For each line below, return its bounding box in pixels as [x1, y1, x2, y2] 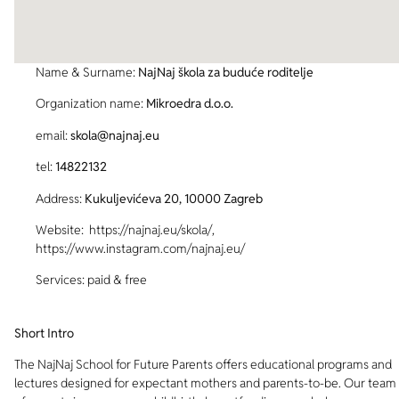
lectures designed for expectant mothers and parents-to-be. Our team [14, 375, 396, 392]
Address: [36, 190, 85, 207]
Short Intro [14, 324, 74, 341]
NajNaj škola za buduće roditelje [138, 64, 313, 81]
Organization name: [36, 95, 143, 112]
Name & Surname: [36, 64, 138, 81]
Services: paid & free [36, 272, 147, 289]
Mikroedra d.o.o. [143, 95, 233, 112]
